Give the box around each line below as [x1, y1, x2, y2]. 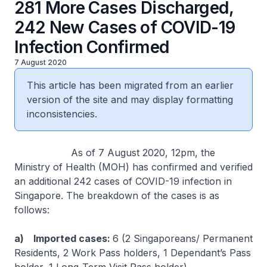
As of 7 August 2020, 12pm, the [14, 147, 215, 159]
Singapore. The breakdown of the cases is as [14, 190, 219, 201]
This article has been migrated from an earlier [27, 79, 234, 91]
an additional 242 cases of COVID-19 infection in [14, 175, 232, 187]
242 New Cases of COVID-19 [14, 17, 235, 38]
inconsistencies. [27, 108, 97, 120]
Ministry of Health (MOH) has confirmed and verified [14, 161, 253, 173]
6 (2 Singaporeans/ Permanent [113, 232, 253, 244]
